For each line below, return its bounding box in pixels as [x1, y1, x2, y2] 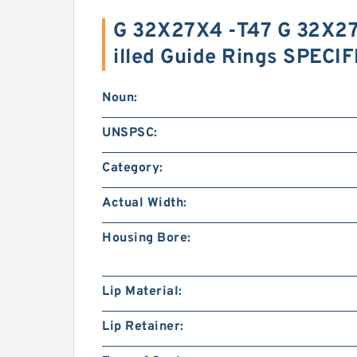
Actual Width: [102, 195, 187, 211]
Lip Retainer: [102, 319, 184, 335]
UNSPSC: [102, 125, 158, 141]
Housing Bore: [102, 230, 191, 246]
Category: [102, 160, 163, 176]
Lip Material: [102, 284, 182, 300]
